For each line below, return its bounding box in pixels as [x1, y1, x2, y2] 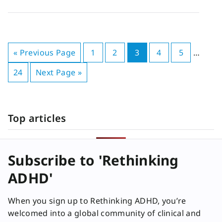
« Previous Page [13, 47, 76, 58]
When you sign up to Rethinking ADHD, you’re [8, 195, 186, 206]
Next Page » [36, 67, 82, 78]
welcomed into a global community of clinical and [8, 208, 201, 219]
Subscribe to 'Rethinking [8, 151, 179, 169]
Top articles [8, 111, 66, 125]
